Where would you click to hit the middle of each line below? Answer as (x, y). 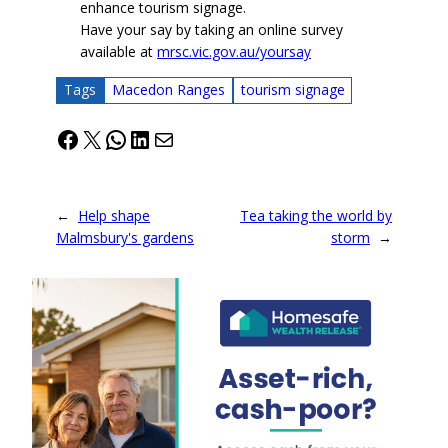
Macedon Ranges (168, 90)
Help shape (114, 215)
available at (118, 51)
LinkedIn (174, 138)
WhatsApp (160, 138)
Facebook (107, 138)
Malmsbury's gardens (125, 237)
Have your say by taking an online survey (211, 29)
